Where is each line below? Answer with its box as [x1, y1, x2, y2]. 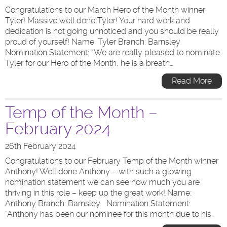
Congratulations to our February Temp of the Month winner [5, 156, 218, 166]
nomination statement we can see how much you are [5, 177, 200, 187]
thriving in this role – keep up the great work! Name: [5, 188, 192, 198]
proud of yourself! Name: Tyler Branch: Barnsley [5, 37, 184, 47]
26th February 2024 [5, 141, 76, 151]
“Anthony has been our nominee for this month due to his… [5, 209, 215, 219]
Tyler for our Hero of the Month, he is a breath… [5, 58, 173, 68]
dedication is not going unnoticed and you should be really [5, 26, 219, 36]
